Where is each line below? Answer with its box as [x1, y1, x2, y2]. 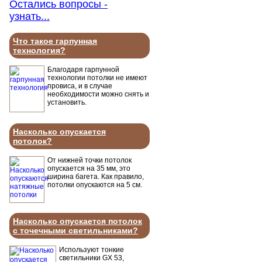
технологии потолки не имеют [47, 74, 147, 82]
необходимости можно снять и [47, 90, 149, 98]
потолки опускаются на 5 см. [47, 181, 142, 189]
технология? [13, 46, 65, 55]
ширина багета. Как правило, [47, 173, 144, 181]
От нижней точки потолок [47, 156, 132, 164]
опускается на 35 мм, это [47, 164, 130, 173]
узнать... [9, 11, 50, 22]
